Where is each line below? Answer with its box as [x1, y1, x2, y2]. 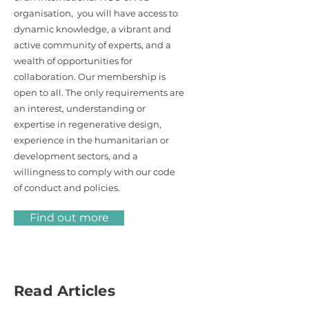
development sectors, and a [14, 150, 138, 161]
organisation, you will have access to [14, 8, 178, 19]
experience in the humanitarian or [14, 134, 169, 146]
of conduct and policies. [14, 182, 120, 193]
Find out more [29, 211, 109, 224]
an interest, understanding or [14, 103, 146, 114]
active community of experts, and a [14, 39, 171, 50]
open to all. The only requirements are [14, 87, 184, 98]
